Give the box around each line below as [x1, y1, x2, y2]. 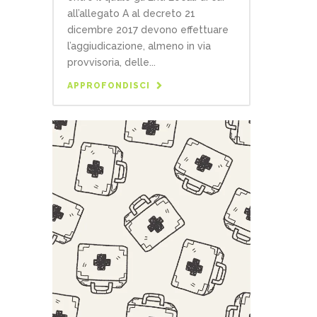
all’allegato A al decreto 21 [67, 8, 195, 20]
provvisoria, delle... [67, 57, 156, 69]
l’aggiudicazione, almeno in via [67, 40, 211, 52]
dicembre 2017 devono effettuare [67, 24, 229, 36]
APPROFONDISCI [67, 81, 150, 91]
